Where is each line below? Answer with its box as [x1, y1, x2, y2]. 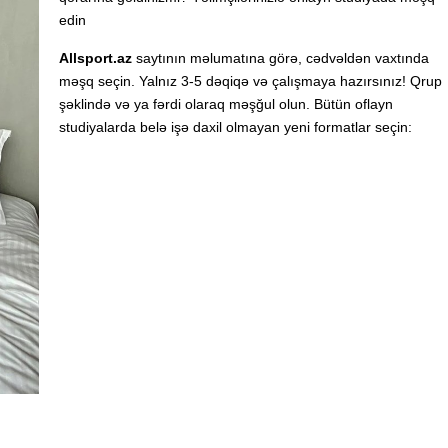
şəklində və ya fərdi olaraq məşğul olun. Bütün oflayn [59, 96, 393, 112]
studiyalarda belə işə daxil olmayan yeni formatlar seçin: [59, 119, 412, 135]
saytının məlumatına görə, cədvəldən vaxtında [132, 50, 429, 66]
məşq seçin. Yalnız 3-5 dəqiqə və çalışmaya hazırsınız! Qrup [59, 73, 442, 89]
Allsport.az [59, 50, 132, 66]
